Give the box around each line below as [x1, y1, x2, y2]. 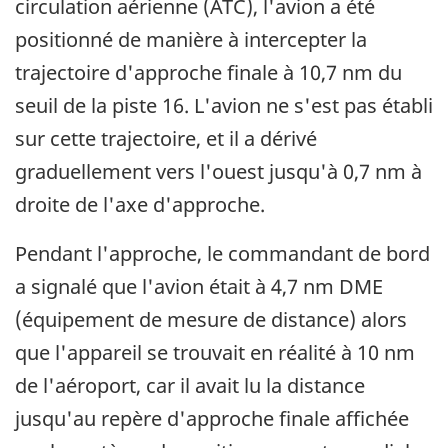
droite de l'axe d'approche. [15, 191, 265, 219]
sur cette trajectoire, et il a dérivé [15, 125, 317, 153]
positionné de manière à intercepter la [15, 26, 367, 54]
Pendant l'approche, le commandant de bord [15, 240, 430, 268]
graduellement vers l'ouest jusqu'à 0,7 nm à [15, 158, 422, 186]
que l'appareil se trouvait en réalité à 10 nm [15, 339, 415, 367]
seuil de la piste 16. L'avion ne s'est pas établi [15, 92, 433, 120]
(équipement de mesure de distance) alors [15, 306, 407, 334]
